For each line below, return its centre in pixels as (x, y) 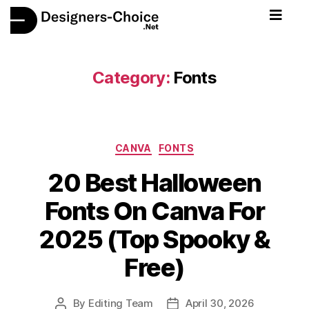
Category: (131, 78)
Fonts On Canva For (154, 211)
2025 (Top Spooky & (154, 239)
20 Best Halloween (154, 182)
